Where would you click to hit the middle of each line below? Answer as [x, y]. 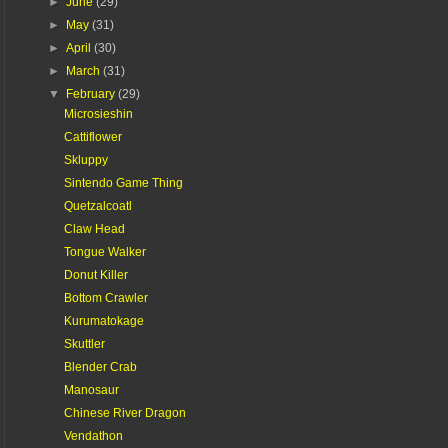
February [92, 93]
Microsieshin [98, 113]
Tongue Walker [104, 251]
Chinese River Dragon [124, 412]
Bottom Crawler [105, 297]
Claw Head [94, 228]
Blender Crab [100, 366]
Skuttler [84, 343]
